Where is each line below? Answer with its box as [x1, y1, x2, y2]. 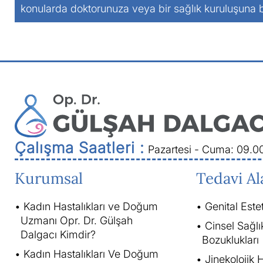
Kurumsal [15, 168, 83, 188]
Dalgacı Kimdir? [21, 228, 96, 241]
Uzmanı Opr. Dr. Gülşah [21, 214, 133, 227]
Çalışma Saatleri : [15, 138, 144, 157]
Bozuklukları [201, 233, 259, 246]
